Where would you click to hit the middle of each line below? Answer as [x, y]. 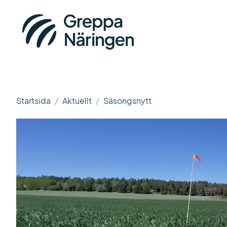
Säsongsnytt [127, 101]
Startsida [33, 101]
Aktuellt [77, 101]
